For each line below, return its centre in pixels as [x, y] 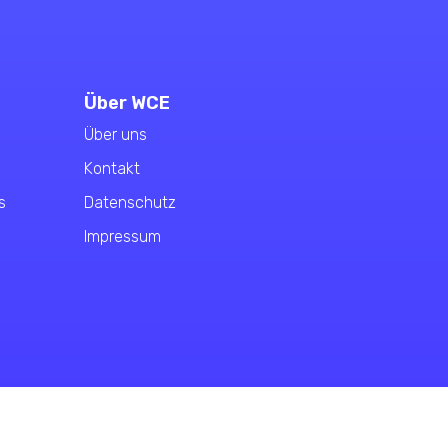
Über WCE [126, 102]
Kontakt [111, 168]
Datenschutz [129, 202]
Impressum [122, 236]
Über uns [115, 134]
